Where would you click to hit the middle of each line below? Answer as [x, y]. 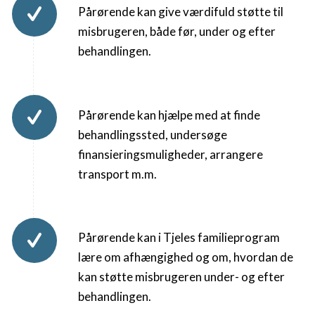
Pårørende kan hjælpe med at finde [169, 115]
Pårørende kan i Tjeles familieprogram [179, 238]
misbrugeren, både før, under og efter [177, 31]
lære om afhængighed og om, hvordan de [186, 257]
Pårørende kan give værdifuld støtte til [181, 11]
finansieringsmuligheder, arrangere [171, 154]
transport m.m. [117, 174]
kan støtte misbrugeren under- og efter [181, 277]
